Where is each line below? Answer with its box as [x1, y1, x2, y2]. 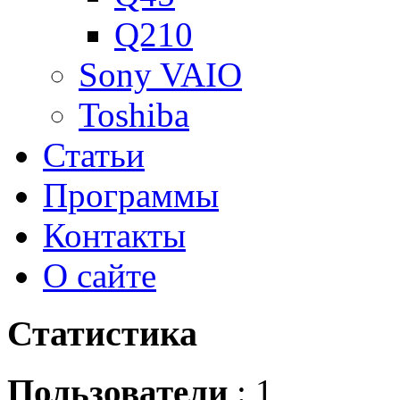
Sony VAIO [79, 55, 242, 95]
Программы [43, 176, 219, 215]
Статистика [7, 313, 197, 354]
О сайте [43, 256, 156, 296]
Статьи [43, 136, 145, 175]
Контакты [43, 216, 186, 255]
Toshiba [79, 96, 189, 135]
